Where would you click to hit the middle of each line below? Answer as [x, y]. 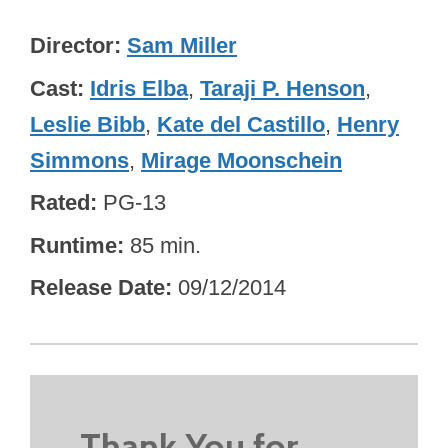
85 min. [165, 245]
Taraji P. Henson [282, 88]
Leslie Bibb [87, 124]
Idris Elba [139, 88]
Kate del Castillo [241, 124]
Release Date [97, 288]
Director [72, 45]
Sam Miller [182, 45]
